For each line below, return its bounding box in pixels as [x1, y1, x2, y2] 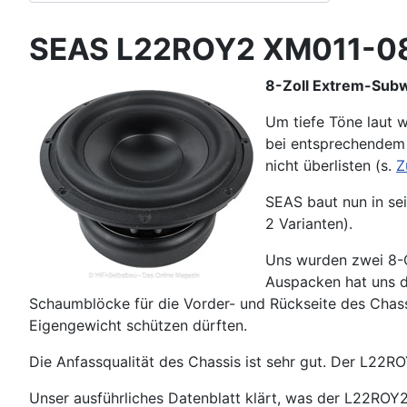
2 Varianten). [265, 214, 352, 233]
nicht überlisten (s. [265, 156, 396, 175]
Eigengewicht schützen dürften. [29, 316, 247, 335]
